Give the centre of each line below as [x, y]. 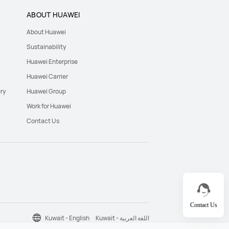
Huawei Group [46, 91]
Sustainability [46, 47]
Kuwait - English [67, 218]
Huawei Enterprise [52, 62]
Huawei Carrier [47, 76]
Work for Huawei [49, 106]
